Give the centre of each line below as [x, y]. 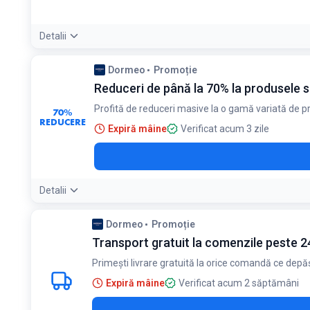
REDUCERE [63, 122]
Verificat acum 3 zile [225, 129]
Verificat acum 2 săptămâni [239, 283]
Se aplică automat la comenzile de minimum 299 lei [163, 79]
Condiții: [59, 64]
